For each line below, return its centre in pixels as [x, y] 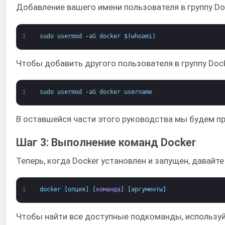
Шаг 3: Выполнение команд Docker [106, 142]
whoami [141, 36]
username [138, 92]
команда [108, 189]
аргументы [147, 189]
